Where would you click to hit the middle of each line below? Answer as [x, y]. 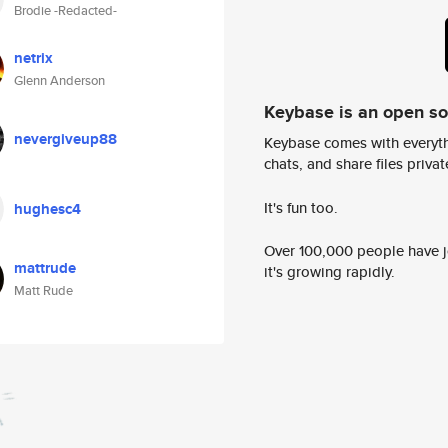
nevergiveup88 [65, 139]
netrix [33, 58]
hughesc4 [47, 209]
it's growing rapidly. [329, 272]
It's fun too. [301, 207]
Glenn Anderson [59, 80]
